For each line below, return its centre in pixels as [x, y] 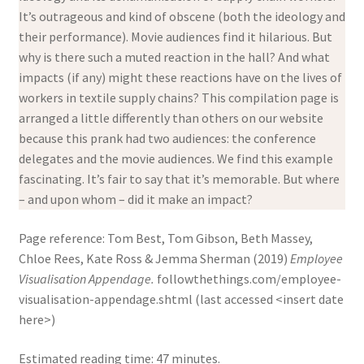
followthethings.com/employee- [247, 279]
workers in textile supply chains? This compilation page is [178, 98]
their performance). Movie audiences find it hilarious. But [175, 37]
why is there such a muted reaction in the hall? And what [174, 57]
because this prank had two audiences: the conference [167, 139]
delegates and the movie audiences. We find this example [175, 159]
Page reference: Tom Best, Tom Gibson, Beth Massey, [165, 238]
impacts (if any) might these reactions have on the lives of [180, 78]
